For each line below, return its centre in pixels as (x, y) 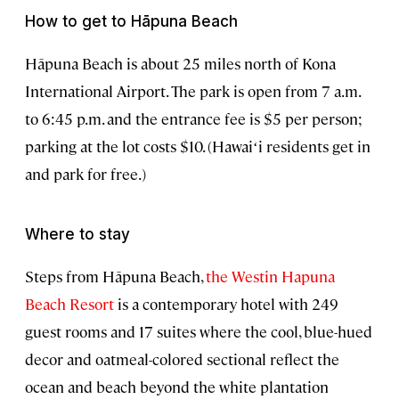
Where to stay (77, 235)
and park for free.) (85, 174)
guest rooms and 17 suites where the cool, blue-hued (199, 332)
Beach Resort (69, 304)
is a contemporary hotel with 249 (228, 304)
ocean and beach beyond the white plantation (177, 387)
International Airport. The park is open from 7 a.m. (192, 91)
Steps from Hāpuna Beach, (114, 277)
